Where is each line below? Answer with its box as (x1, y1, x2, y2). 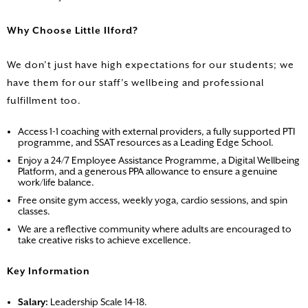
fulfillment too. (7, 95, 82, 107)
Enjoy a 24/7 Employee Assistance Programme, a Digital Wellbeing (18, 155, 300, 166)
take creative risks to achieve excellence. (18, 234, 191, 246)
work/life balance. (18, 177, 94, 188)
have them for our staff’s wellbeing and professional (7, 77, 264, 89)
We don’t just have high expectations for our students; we (7, 59, 294, 71)
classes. (18, 206, 50, 217)
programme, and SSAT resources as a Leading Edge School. (18, 137, 274, 148)
